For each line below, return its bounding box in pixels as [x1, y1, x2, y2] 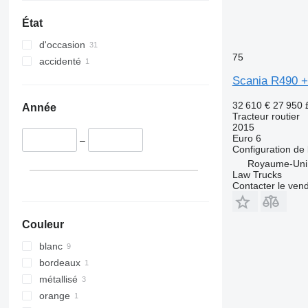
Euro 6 [232, 133, 261, 144]
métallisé [38, 273, 78, 285]
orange [38, 289, 70, 301]
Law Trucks [232, 169, 282, 180]
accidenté [38, 56, 81, 67]
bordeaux [38, 256, 80, 268]
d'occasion [38, 39, 85, 51]
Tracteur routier [232, 111, 300, 122]
